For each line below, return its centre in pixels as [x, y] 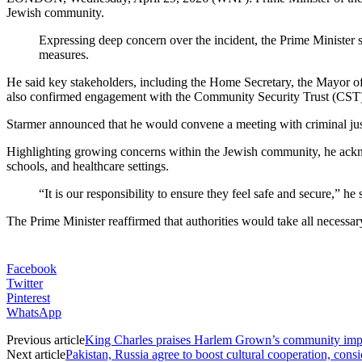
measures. [64, 54]
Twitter [25, 283]
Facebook [32, 268]
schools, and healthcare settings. [88, 166]
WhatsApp [34, 312]
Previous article [46, 339]
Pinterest [28, 297]
